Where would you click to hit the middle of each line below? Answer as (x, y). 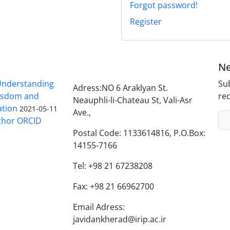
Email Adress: (99, 207)
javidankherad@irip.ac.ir (119, 219)
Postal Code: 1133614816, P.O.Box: (139, 133)
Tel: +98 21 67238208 (112, 166)
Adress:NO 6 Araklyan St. (120, 88)
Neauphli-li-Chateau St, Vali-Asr (132, 100)
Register (146, 21)
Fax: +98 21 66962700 (113, 186)
